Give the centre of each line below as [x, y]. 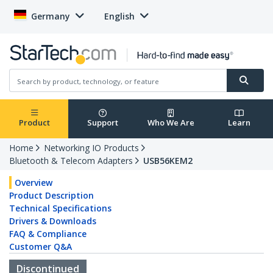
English [119, 16]
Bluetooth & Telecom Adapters [71, 161]
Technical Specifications [60, 208]
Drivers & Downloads [53, 221]
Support [102, 123]
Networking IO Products [91, 148]
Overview [34, 183]
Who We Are [171, 123]
